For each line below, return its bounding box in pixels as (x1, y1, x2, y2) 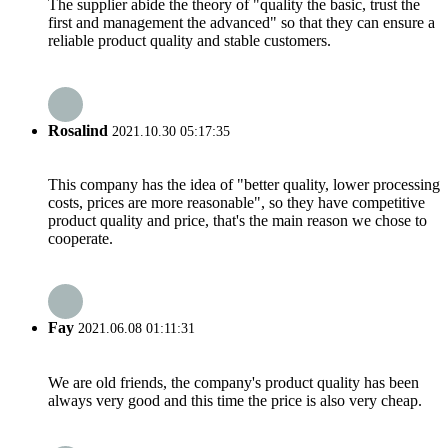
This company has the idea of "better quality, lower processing (48, 175, 440, 193)
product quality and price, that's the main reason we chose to (48, 211, 427, 229)
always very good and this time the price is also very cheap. (48, 391, 422, 409)
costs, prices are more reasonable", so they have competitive (48, 193, 425, 211)
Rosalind (48, 121, 108, 139)
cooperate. (48, 229, 113, 247)
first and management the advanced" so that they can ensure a (48, 14, 435, 32)
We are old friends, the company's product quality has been (48, 373, 419, 391)
